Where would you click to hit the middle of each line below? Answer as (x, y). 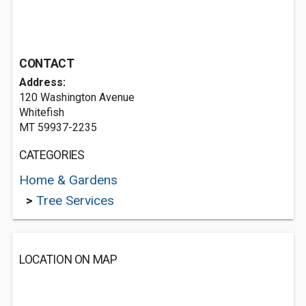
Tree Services (75, 200)
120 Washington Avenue (77, 97)
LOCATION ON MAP (68, 260)
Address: (42, 82)
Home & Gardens (68, 180)
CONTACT (47, 64)
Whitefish (42, 112)
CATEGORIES (52, 155)
